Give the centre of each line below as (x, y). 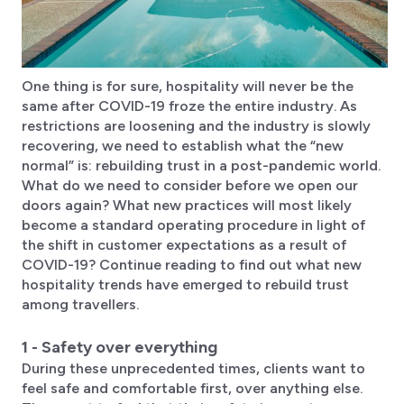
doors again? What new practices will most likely (187, 206)
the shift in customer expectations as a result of (184, 245)
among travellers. (80, 305)
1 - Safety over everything (119, 348)
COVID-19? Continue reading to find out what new (192, 265)
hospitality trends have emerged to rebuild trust (185, 285)
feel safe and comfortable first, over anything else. (192, 389)
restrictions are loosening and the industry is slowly (196, 126)
